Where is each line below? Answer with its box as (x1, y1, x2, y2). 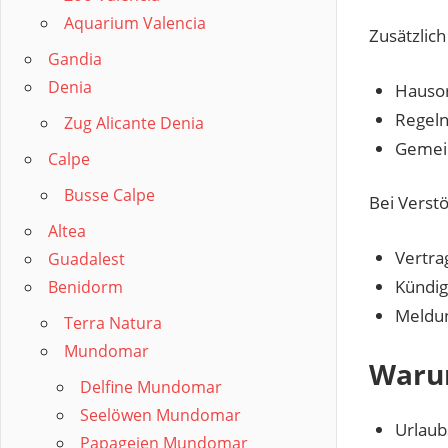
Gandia (48, 48, 102, 70)
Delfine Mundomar (80, 376, 222, 398)
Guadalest (48, 248, 125, 270)
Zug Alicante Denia (64, 112, 204, 134)
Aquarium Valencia (64, 12, 206, 34)
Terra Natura (64, 312, 162, 334)
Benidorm (48, 276, 123, 298)
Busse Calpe (64, 184, 155, 206)
